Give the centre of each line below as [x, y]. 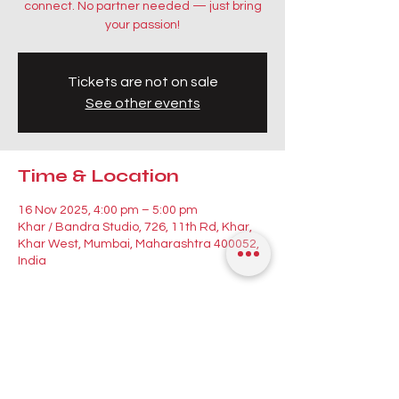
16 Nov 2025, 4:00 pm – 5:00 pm [108, 210]
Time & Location [98, 176]
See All [84, 357]
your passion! [142, 25]
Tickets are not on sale [142, 82]
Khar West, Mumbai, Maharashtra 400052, [138, 244]
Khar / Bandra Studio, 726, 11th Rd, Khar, [135, 227]
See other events [142, 103]
